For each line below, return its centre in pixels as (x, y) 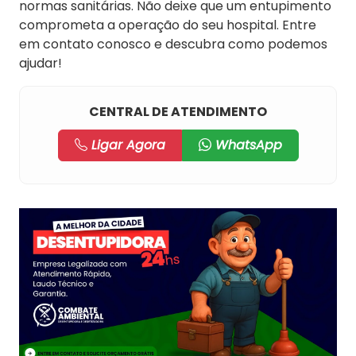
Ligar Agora (126, 145)
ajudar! (41, 63)
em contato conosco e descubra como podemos (173, 44)
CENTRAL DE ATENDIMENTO (178, 112)
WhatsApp (246, 145)
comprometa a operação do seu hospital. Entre (168, 25)
